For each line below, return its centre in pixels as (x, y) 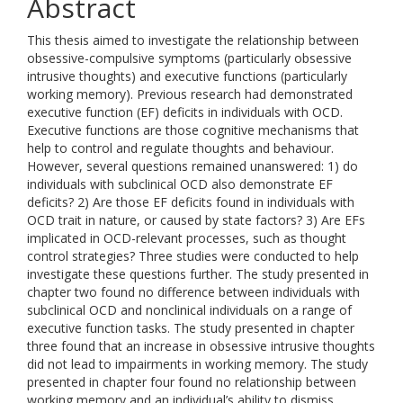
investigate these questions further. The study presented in (198, 274)
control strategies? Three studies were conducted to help (193, 256)
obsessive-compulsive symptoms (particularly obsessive (189, 58)
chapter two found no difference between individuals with (193, 292)
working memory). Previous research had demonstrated (190, 94)
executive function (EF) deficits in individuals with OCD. (185, 112)
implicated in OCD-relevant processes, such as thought (187, 238)
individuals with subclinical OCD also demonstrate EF (180, 184)
